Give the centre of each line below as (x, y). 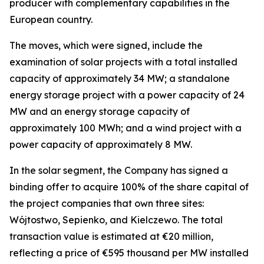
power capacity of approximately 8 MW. (101, 145)
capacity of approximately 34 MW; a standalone (120, 79)
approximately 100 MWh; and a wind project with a (126, 128)
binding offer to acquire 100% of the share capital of (129, 187)
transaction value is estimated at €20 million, (111, 237)
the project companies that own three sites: (107, 204)
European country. (51, 20)
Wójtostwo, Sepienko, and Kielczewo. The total (116, 220)
